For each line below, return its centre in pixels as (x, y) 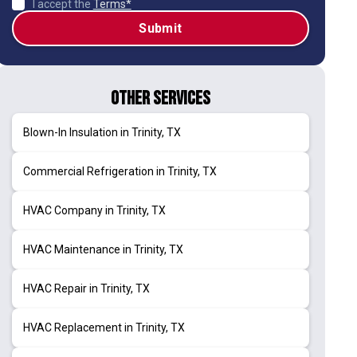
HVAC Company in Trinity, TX (94, 210)
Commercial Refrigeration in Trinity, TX (120, 171)
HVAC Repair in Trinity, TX (86, 288)
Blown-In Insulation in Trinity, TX (102, 132)
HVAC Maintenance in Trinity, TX (103, 249)
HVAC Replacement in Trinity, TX (104, 327)
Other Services (160, 98)
